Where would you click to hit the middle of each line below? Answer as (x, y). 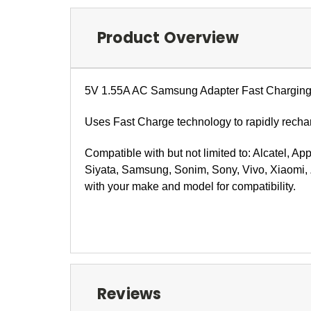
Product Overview (168, 37)
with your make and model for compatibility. (190, 186)
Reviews (129, 294)
